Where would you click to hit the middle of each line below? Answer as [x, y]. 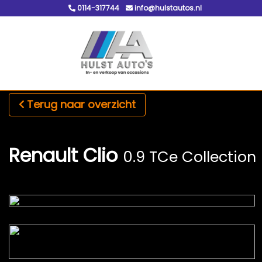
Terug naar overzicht [81, 104]
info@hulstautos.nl [167, 8]
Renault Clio [63, 155]
